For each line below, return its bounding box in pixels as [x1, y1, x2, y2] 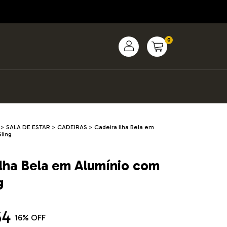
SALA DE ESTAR [6, 124, 50, 131]
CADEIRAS [57, 124, 87, 131]
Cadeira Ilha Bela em [94, 124, 154, 131]
